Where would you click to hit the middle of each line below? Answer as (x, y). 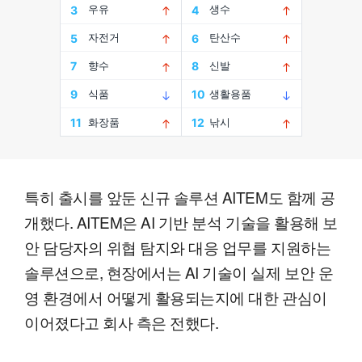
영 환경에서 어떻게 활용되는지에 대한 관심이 (176, 297)
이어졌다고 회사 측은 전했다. (122, 322)
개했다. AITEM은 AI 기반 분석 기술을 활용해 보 (181, 222)
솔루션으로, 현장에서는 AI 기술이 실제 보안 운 (179, 272)
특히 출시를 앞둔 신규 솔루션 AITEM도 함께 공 (180, 197)
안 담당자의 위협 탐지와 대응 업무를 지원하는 (178, 247)
